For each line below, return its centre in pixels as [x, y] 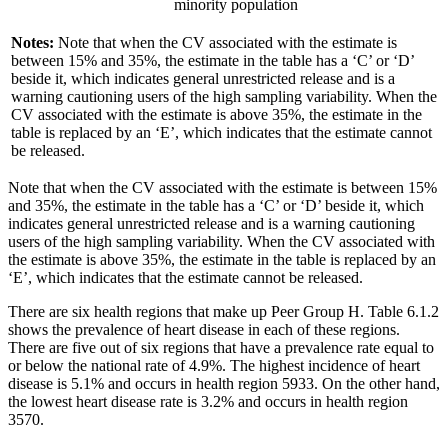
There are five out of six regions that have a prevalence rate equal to [221, 348]
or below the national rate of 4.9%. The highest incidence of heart [214, 366]
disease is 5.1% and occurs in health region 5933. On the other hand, [224, 384]
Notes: [34, 43]
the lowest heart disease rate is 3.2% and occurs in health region [208, 402]
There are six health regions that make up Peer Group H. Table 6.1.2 [223, 312]
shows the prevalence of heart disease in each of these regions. [204, 330]
